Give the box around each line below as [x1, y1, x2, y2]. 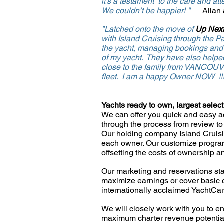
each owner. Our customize [101, 138, 199, 148]
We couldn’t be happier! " [101, 6, 202, 15]
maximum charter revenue [101, 213, 196, 223]
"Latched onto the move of [101, 24, 195, 34]
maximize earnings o [101, 176, 175, 185]
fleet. [101, 72, 122, 81]
